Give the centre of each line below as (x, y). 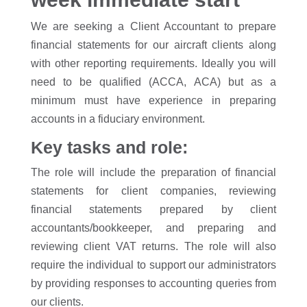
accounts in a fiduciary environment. (118, 119)
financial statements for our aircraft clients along (153, 45)
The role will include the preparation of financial (153, 172)
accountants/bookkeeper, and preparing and (153, 228)
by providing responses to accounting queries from (153, 283)
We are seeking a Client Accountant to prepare (153, 26)
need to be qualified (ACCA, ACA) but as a (153, 82)
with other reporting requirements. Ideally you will (153, 63)
